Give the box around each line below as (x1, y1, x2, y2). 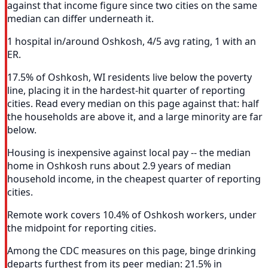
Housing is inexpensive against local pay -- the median (7, 146, 251, 160)
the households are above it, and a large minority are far (7, 110, 263, 124)
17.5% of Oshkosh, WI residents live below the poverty (7, 71, 252, 84)
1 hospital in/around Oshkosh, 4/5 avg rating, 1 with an (7, 35, 256, 48)
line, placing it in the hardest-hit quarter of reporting (7, 84, 245, 98)
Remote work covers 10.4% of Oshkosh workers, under (7, 208, 257, 222)
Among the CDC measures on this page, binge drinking (7, 244, 256, 258)
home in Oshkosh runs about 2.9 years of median (7, 159, 231, 173)
